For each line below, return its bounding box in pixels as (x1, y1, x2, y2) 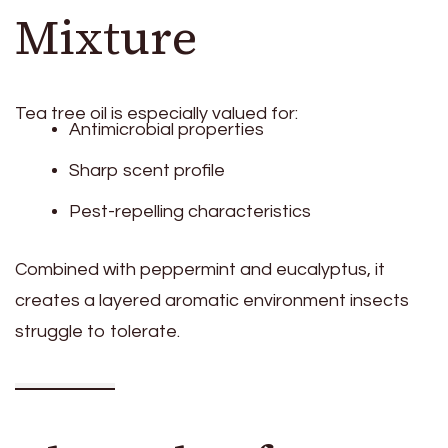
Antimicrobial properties (69, 120, 264, 140)
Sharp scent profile (69, 161, 225, 181)
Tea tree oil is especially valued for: (15, 104, 298, 124)
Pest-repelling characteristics (69, 202, 311, 222)
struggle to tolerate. (15, 322, 180, 342)
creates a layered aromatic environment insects (15, 291, 409, 311)
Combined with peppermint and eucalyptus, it (15, 260, 385, 280)
